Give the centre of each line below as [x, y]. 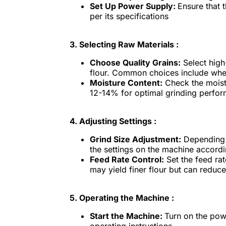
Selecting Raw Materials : [129, 45]
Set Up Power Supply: [133, 6]
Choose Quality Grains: [135, 63]
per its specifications [129, 16]
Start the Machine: [127, 216]
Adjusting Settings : [118, 121]
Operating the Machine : [126, 198]
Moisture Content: [126, 83]
